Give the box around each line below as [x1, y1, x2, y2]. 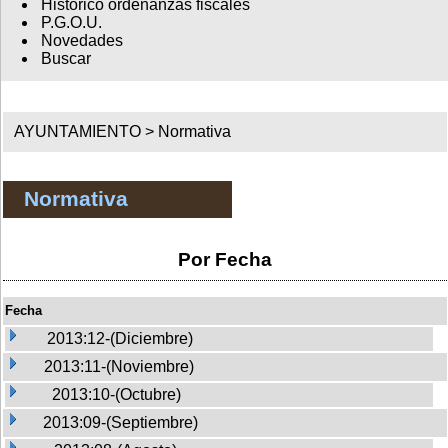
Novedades [40, 32, 123, 50]
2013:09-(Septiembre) [43, 413, 198, 431]
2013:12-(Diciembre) [47, 329, 193, 347]
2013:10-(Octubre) [52, 385, 181, 403]
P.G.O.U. [40, 14, 102, 32]
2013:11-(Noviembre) [44, 357, 194, 375]
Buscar [40, 50, 91, 68]
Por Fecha [178, 248, 272, 270]
